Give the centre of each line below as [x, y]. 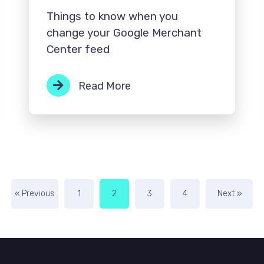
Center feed [78, 49]
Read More [103, 86]
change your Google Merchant [124, 32]
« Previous [35, 194]
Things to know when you [112, 16]
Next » [229, 194]
